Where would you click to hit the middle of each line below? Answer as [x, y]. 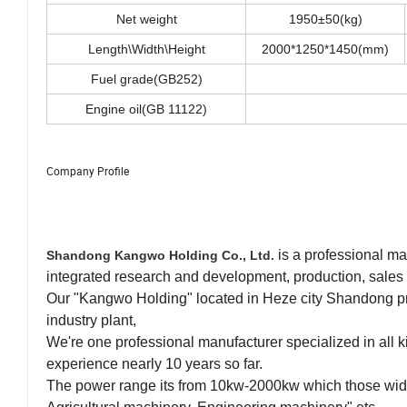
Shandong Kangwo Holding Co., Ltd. [160, 256]
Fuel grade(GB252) [146, 79]
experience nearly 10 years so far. [154, 364]
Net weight [146, 20]
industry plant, [91, 321]
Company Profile [88, 171]
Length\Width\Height [146, 50]
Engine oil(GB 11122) [146, 109]
